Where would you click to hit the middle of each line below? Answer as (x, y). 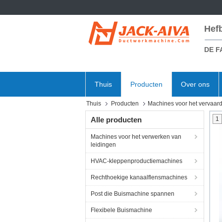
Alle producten (116, 120)
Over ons (195, 84)
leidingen (103, 145)
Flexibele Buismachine (121, 210)
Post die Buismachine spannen (133, 194)
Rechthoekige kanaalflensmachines (139, 177)
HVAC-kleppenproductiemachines (137, 161)
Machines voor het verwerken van (136, 137)
